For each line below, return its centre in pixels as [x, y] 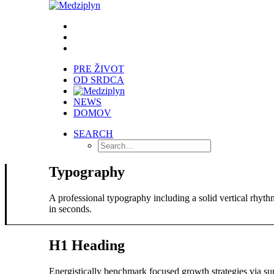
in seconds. [70, 209]
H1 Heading [87, 245]
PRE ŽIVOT [99, 69]
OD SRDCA [99, 80]
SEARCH [93, 134]
